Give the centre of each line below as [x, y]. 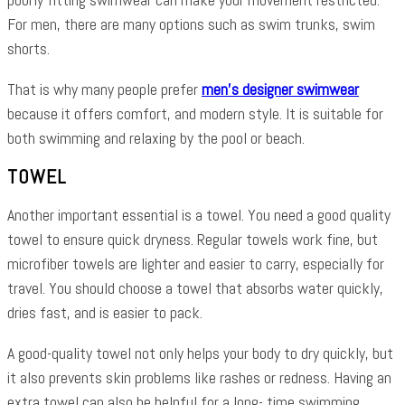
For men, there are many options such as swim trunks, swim [191, 24]
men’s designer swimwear [280, 89]
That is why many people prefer [104, 89]
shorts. [28, 48]
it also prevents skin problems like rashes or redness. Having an [199, 377]
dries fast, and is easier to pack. [105, 312]
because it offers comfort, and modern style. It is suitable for [195, 113]
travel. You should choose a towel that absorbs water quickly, [195, 288]
